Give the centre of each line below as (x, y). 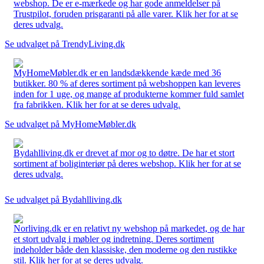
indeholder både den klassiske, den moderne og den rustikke (125, 249)
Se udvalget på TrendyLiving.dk (65, 44)
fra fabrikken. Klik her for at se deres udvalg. (97, 104)
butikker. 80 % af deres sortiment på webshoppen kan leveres (127, 83)
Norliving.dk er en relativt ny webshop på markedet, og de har (129, 228)
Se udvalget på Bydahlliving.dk (63, 199)
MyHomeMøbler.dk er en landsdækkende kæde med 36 (117, 72)
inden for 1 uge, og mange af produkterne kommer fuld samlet (129, 94)
